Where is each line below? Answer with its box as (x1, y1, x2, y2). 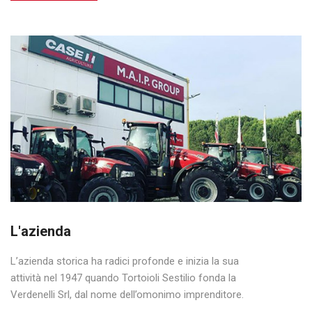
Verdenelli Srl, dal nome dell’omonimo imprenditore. (10, 288, 244, 301)
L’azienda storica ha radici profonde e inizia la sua (10, 254, 239, 267)
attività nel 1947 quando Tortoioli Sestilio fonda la (10, 271, 236, 284)
